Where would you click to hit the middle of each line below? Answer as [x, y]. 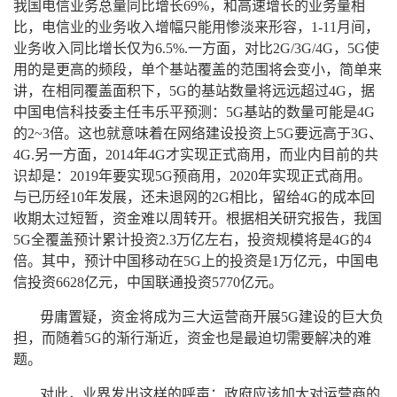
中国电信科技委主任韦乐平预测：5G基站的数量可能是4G [194, 112]
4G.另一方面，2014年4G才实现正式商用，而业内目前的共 [196, 154]
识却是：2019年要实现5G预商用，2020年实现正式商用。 [192, 175]
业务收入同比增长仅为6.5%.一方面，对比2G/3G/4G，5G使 [196, 48]
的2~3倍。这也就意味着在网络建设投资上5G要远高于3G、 [198, 133]
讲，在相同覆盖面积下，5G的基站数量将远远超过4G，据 [194, 90]
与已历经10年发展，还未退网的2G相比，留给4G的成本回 [194, 197]
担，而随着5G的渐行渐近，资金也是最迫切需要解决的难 [192, 338]
